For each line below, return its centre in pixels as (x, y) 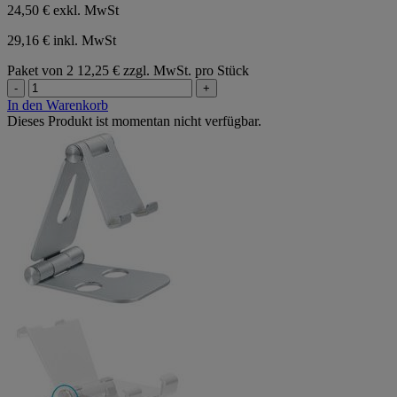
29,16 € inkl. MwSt (62, 41)
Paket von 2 (40, 71)
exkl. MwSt (86, 11)
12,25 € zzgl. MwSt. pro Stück (163, 71)
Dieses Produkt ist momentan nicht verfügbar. (134, 121)
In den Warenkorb (58, 105)
